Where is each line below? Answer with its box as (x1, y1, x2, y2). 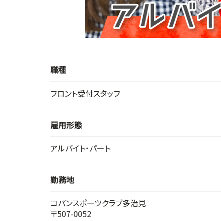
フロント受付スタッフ (50, 87, 120, 100)
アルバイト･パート (50, 142, 110, 154)
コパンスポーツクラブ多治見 (50, 197, 146, 209)
